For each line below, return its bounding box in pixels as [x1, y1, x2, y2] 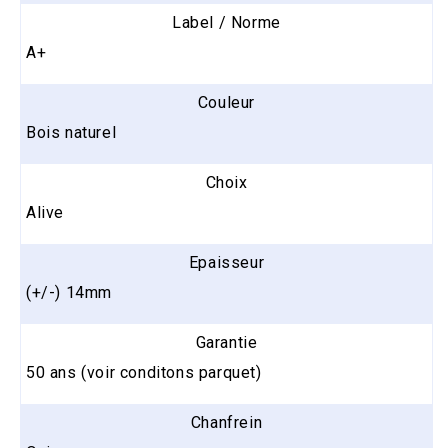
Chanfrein [190, 412, 263, 432]
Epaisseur [188, 252, 265, 272]
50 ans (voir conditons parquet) [26, 362, 262, 382]
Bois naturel [26, 122, 117, 142]
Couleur [197, 92, 256, 112]
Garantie [195, 332, 258, 352]
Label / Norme [172, 12, 281, 32]
